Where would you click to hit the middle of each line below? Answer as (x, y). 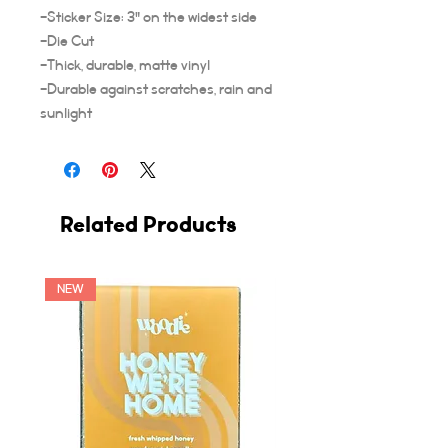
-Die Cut (67, 41)
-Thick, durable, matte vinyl (125, 65)
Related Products (148, 225)
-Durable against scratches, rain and (156, 89)
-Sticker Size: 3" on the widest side (148, 17)
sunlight (66, 113)
